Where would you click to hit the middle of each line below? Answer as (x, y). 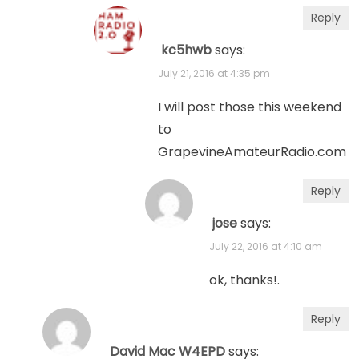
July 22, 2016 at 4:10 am (266, 247)
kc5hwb (187, 50)
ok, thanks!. (245, 280)
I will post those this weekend (250, 107)
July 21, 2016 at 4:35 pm (214, 74)
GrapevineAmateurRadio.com (252, 152)
